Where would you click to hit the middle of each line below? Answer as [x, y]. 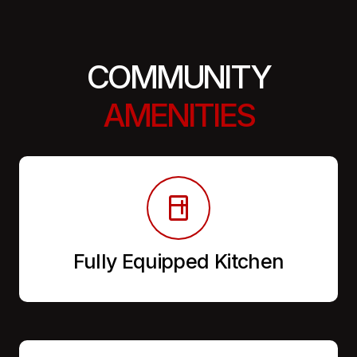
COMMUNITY [178, 77]
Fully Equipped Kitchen [178, 261]
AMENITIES [178, 116]
